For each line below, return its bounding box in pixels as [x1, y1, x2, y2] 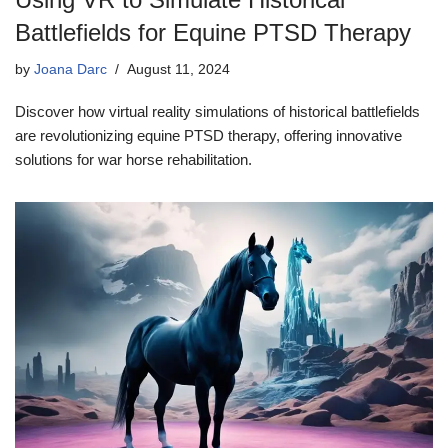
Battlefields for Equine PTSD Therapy [15, 19, 411, 47]
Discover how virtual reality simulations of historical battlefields [15, 103, 420, 121]
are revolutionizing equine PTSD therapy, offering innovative [15, 127, 402, 145]
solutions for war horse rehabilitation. [15, 151, 252, 169]
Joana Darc [34, 62, 107, 78]
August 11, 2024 [127, 62, 230, 78]
